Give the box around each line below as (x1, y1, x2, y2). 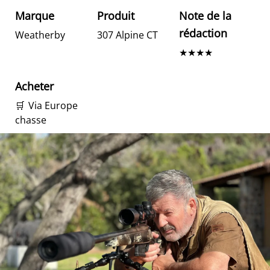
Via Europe (28, 99, 78, 112)
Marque (15, 8, 54, 23)
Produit (97, 8, 134, 23)
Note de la (179, 8, 231, 23)
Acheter (15, 79, 54, 93)
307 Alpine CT (97, 28, 158, 42)
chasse (15, 113, 46, 127)
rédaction (179, 26, 227, 40)
